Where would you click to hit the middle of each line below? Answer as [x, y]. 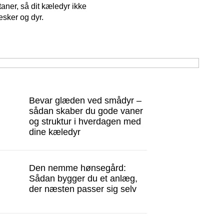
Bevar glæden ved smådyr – [85, 100]
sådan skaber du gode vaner [86, 111]
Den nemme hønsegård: [78, 168]
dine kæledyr [55, 132]
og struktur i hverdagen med [85, 121]
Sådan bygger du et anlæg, [83, 178]
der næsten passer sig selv [83, 189]
